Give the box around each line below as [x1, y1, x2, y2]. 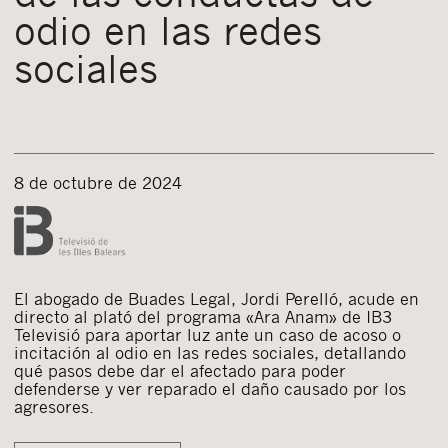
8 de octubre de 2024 [14, 172, 182, 194]
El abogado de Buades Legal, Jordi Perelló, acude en [14, 288, 419, 310]
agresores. [14, 396, 94, 418]
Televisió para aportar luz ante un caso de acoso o [14, 324, 401, 346]
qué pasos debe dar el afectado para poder [14, 360, 346, 382]
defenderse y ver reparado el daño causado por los [14, 378, 406, 400]
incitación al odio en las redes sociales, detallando [14, 342, 406, 364]
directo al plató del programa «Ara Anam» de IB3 [14, 306, 392, 328]
